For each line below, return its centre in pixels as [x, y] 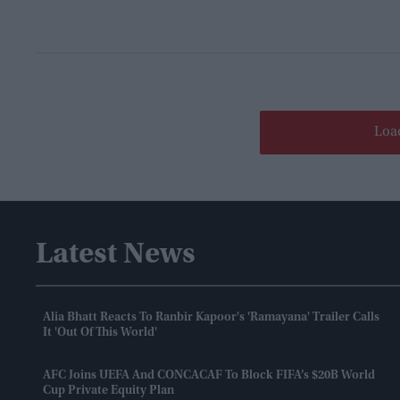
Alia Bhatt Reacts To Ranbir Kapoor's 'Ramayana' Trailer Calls [211, 318]
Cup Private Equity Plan [108, 392]
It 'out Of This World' [100, 333]
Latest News [116, 256]
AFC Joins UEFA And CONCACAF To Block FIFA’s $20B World [209, 376]
